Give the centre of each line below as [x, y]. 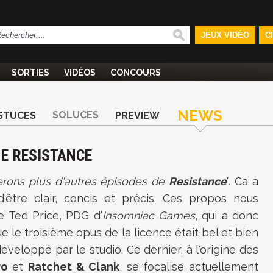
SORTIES [30, 73]
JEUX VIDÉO [225, 35]
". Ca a [243, 181]
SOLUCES [76, 115]
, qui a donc [227, 215]
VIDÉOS [80, 73]
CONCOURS [136, 73]
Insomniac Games [149, 215]
